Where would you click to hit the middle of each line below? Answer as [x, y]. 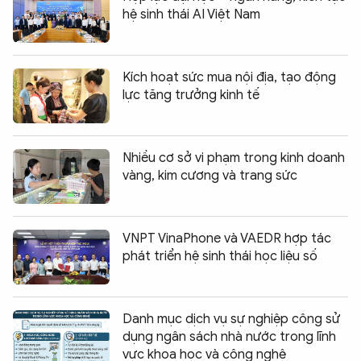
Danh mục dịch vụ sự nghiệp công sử [231, 320]
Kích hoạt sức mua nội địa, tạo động [229, 78]
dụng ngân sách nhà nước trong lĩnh [229, 337]
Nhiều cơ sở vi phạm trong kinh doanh [234, 158]
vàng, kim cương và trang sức [210, 176]
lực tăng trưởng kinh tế [191, 95]
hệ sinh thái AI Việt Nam [191, 15]
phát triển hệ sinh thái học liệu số [220, 257]
